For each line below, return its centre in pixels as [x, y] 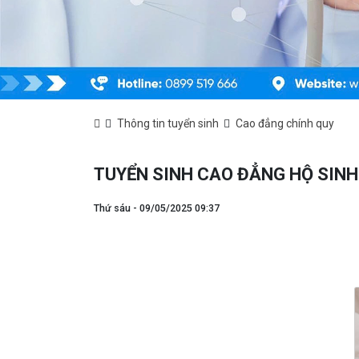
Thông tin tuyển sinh [168, 123]
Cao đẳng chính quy [285, 123]
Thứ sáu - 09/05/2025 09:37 [157, 208]
